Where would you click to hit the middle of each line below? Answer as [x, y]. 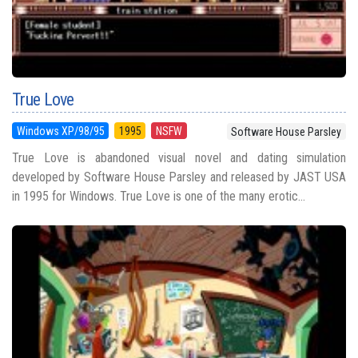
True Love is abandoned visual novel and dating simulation [179, 157]
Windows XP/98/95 [60, 131]
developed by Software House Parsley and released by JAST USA [179, 177]
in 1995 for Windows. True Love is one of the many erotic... [159, 196]
